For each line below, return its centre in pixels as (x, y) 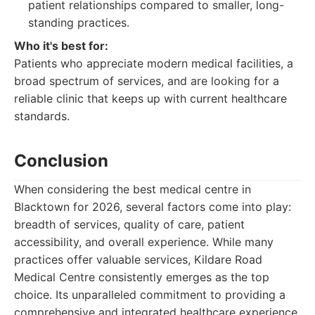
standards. (42, 116)
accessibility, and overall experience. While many (144, 242)
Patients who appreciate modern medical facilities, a (154, 63)
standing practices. (79, 22)
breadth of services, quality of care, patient (129, 224)
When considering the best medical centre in (133, 189)
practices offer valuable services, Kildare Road (138, 259)
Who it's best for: (61, 46)
